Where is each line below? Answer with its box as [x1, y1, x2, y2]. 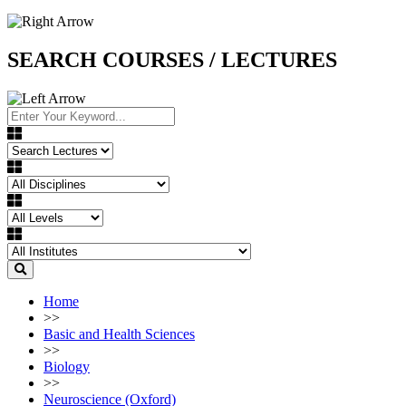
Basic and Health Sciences [43, 325, 195, 342]
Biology [43, 358, 90, 374]
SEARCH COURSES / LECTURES [7, 47, 337, 72]
